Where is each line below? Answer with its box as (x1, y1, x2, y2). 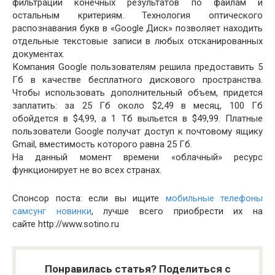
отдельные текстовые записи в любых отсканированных (12, 36, 263, 47)
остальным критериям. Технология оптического (12, 10, 263, 21)
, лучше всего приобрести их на (91, 206, 263, 217)
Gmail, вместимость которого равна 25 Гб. (12, 139, 192, 150)
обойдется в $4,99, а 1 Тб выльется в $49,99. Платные (12, 113, 263, 124)
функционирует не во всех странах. (12, 165, 161, 176)
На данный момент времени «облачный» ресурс (12, 152, 263, 163)
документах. (12, 48, 64, 60)
